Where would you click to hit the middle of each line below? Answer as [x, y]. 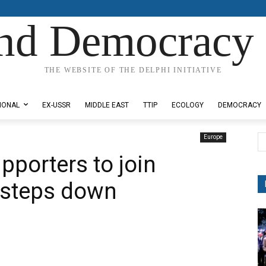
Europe [213, 137]
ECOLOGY [188, 105]
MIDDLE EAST [107, 105]
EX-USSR [56, 105]
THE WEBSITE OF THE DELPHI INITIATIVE [133, 70]
